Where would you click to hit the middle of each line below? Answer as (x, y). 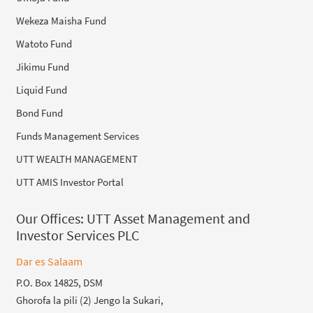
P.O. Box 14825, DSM (60, 282)
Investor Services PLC (78, 235)
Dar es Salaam (50, 261)
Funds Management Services (78, 136)
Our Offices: (52, 218)
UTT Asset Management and (169, 218)
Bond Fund (40, 112)
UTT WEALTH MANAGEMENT (77, 159)
